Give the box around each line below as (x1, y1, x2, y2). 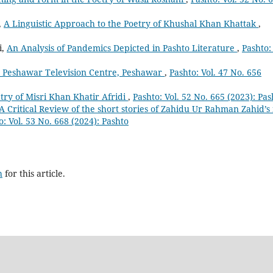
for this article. (2, 168, 65, 180)
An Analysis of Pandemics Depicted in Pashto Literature (7, 42, 237, 54)
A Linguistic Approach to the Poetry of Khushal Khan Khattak (4, 18, 258, 30)
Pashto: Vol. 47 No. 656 (169, 66, 261, 79)
